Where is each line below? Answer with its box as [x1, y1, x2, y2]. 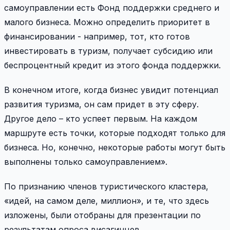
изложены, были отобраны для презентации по [4, 210, 201, 221]
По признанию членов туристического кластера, [4, 181, 208, 192]
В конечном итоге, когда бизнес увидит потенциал [4, 85, 218, 95]
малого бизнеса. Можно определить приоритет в [4, 17, 210, 28]
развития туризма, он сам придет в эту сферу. [4, 99, 199, 110]
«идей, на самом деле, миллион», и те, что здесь [4, 196, 209, 206]
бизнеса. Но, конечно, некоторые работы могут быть [4, 142, 225, 153]
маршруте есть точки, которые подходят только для [4, 128, 225, 139]
